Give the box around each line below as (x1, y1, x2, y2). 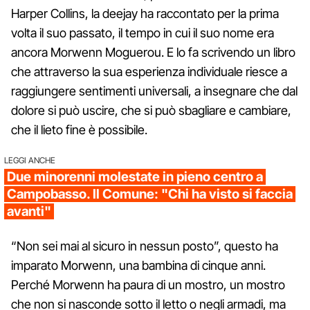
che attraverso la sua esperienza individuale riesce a (11, 64, 287, 79)
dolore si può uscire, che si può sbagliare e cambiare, (11, 102, 291, 118)
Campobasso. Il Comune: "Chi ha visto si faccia (7, 185, 293, 202)
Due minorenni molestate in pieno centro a (7, 168, 263, 185)
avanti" (7, 203, 51, 219)
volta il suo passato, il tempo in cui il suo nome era (11, 25, 274, 40)
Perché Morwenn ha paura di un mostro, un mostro (11, 277, 285, 292)
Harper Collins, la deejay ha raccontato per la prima (11, 6, 279, 21)
